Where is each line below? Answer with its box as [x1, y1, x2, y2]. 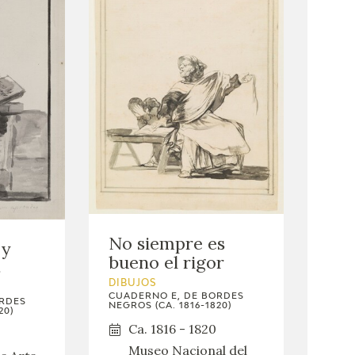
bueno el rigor [109, 251, 225, 274]
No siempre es [109, 232, 226, 255]
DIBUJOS [109, 279, 158, 289]
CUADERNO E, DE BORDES [109, 292, 245, 301]
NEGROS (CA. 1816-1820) [109, 301, 232, 311]
